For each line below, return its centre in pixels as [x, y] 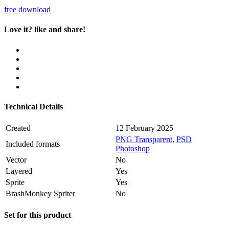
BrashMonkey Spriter [40, 194]
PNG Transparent [144, 140]
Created [18, 128]
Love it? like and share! [45, 30]
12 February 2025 [144, 128]
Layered [19, 171]
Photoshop [133, 149]
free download [27, 10]
